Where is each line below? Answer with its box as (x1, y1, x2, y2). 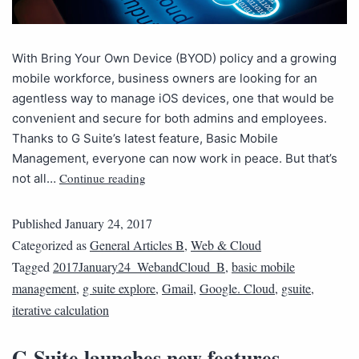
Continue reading (59, 169, 146, 186)
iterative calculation (12, 301, 109, 318)
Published (12, 214, 65, 232)
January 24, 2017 (65, 214, 152, 232)
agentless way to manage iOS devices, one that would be (12, 90, 334, 106)
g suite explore (83, 279, 155, 296)
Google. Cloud (200, 279, 275, 296)
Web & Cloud (191, 236, 261, 253)
